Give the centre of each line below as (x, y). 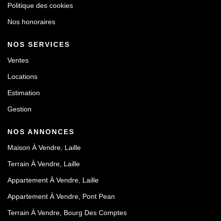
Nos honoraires (31, 22)
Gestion (19, 109)
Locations (22, 76)
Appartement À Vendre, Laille (53, 180)
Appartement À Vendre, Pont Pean (61, 196)
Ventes (18, 60)
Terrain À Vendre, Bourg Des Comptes (67, 213)
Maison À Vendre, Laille (44, 147)
